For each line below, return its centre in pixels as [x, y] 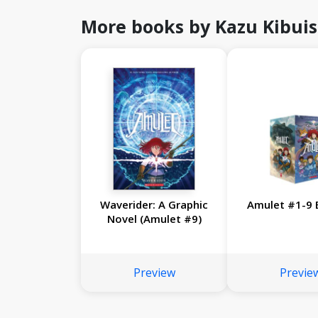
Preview [154, 273]
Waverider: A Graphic [154, 205]
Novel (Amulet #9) [154, 219]
